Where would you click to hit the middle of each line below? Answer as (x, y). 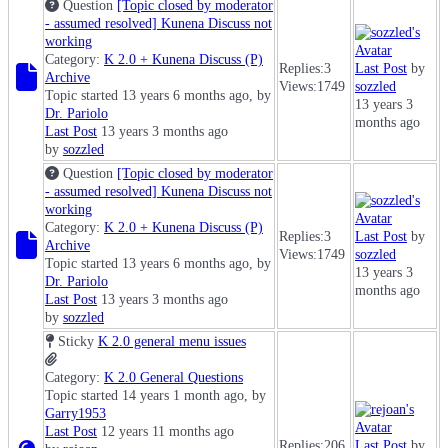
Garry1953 (75, 414)
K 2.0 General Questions (173, 378)
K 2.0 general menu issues (171, 342)
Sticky (75, 342)
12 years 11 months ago (165, 432)
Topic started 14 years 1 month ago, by (155, 396)
